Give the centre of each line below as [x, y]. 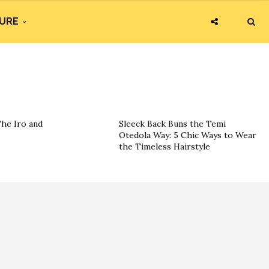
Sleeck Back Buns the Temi [172, 124]
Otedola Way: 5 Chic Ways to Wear [188, 135]
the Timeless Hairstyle [165, 147]
